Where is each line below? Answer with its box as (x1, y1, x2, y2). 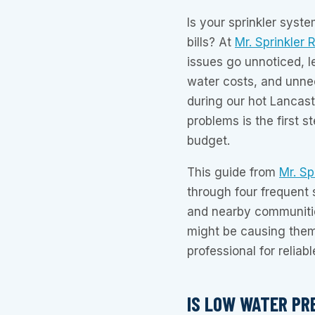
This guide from (187, 165, 279, 180)
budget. (187, 134, 230, 148)
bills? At (187, 35, 235, 50)
